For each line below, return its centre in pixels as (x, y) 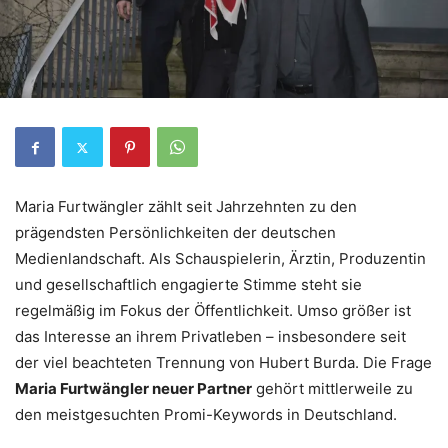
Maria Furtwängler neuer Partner (133, 388)
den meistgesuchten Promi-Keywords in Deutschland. (206, 414)
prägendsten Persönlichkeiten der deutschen (175, 232)
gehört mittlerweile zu (332, 388)
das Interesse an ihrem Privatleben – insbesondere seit (210, 336)
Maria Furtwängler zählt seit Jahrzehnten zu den (186, 206)
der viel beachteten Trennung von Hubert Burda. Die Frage (223, 362)
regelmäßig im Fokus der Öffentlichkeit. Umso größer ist (213, 310)
